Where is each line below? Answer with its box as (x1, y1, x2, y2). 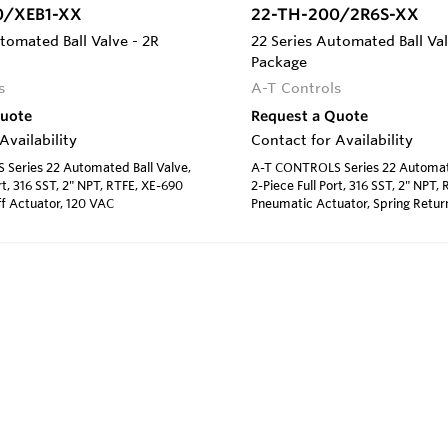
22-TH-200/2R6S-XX (251, 3, 419, 24)
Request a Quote (251, 106, 368, 125)
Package (251, 52, 307, 71)
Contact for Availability (251, 130, 413, 149)
